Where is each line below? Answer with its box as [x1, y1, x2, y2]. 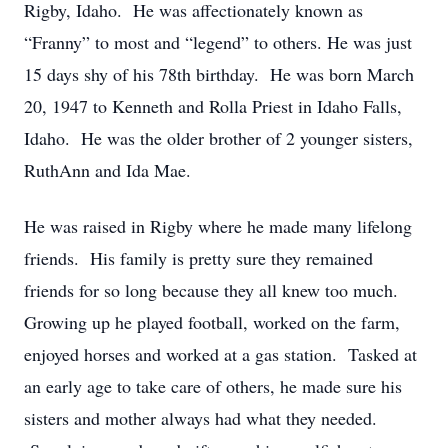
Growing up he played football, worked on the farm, [24, 310, 400, 334]
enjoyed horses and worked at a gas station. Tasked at [24, 342, 417, 366]
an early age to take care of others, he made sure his [24, 374, 402, 398]
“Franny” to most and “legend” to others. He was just [24, 30, 412, 54]
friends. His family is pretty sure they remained [24, 246, 373, 270]
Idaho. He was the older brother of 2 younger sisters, [24, 126, 413, 150]
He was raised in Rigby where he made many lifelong [24, 214, 412, 238]
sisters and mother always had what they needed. [24, 406, 377, 430]
